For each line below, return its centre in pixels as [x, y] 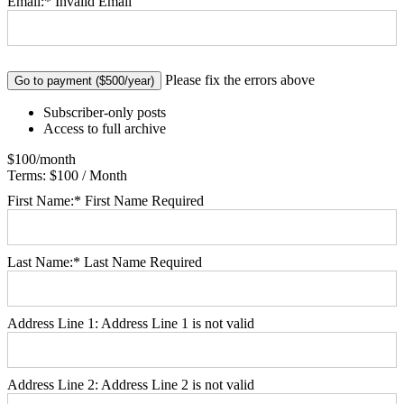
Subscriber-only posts [105, 112]
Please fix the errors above [240, 79]
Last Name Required [143, 262]
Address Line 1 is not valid [178, 323]
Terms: [27, 175]
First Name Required [144, 200]
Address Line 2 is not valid [178, 384]
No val [26, 78]
